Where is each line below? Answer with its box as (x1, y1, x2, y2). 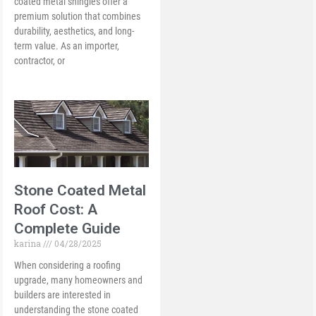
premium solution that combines (14, 10, 141, 22)
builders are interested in (14, 288, 111, 300)
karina (14, 237, 44, 249)
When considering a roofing (14, 259, 121, 271)
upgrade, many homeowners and (14, 274, 143, 286)
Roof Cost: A (14, 200, 98, 218)
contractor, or (14, 54, 66, 66)
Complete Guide (14, 219, 121, 237)
